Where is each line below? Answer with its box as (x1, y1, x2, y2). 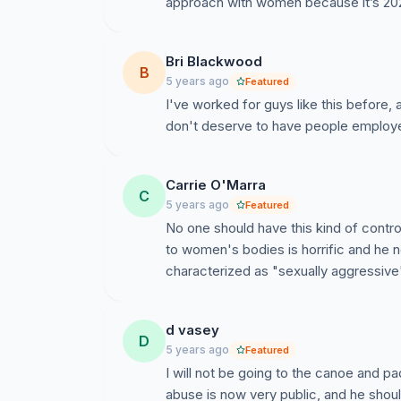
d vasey (166, 321, 219, 338)
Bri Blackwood (166, 53, 262, 70)
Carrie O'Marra (166, 176, 266, 193)
